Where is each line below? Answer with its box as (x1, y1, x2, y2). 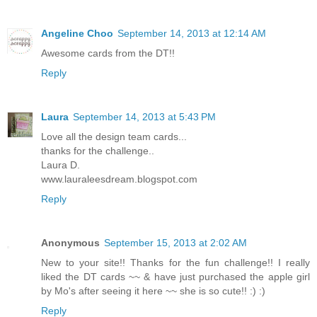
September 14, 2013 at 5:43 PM (73, 110, 216, 122)
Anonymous (41, 236, 100, 248)
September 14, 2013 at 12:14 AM (117, 27, 266, 39)
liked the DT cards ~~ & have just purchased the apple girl (41, 270, 310, 282)
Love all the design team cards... (41, 130, 187, 142)
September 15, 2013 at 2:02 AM (104, 236, 247, 248)
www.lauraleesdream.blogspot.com (41, 173, 197, 185)
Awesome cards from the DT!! (41, 47, 175, 59)
